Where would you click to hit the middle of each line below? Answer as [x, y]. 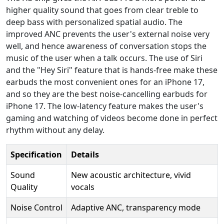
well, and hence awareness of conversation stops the [106, 46]
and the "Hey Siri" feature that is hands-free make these [112, 70]
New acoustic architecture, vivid [131, 175]
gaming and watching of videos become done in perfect [112, 118]
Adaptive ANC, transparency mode [136, 207]
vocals [83, 187]
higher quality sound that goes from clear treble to [102, 10]
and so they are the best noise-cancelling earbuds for [107, 94]
